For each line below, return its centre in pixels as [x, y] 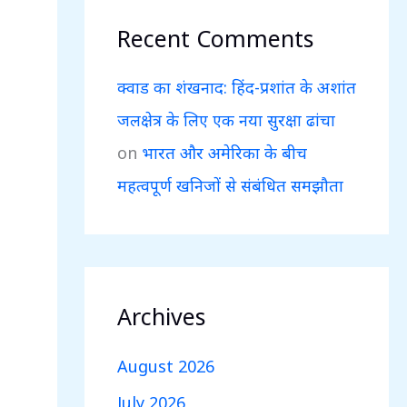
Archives [161, 316]
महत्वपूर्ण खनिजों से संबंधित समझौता [230, 185]
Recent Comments [215, 38]
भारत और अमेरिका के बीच [224, 153]
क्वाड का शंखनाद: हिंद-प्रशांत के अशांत [236, 87]
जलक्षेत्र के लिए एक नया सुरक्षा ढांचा [226, 120]
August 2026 [165, 366]
